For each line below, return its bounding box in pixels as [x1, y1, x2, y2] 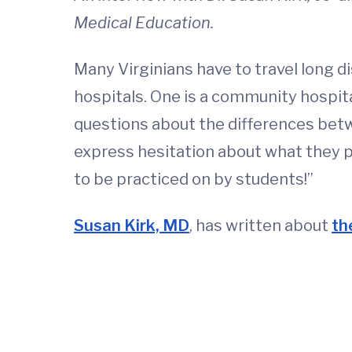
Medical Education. [74, 13, 214, 32]
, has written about [189, 216, 332, 235]
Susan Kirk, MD [74, 216, 189, 235]
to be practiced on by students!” [74, 170, 313, 189]
